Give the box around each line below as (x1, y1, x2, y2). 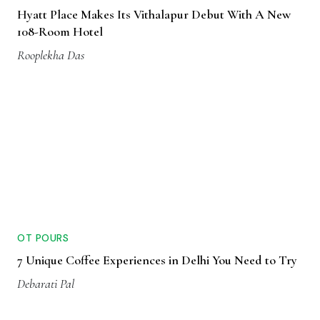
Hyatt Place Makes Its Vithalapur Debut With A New (17, 6, 291, 23)
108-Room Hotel (17, 24, 103, 40)
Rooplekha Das (17, 47, 84, 64)
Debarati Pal (17, 276, 74, 292)
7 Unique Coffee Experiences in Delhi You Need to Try (17, 252, 297, 269)
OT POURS (17, 231, 69, 245)
